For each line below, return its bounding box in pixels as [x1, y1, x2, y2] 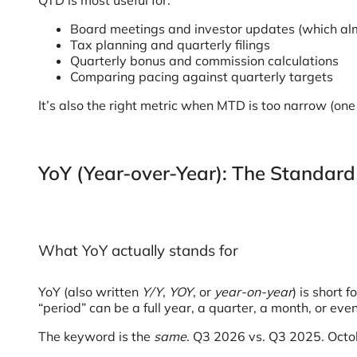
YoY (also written [38, 284, 142, 300]
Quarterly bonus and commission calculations [70, 53, 339, 69]
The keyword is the [38, 328, 154, 344]
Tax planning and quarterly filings [70, 37, 270, 53]
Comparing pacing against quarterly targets [70, 69, 333, 84]
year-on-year [214, 284, 292, 300]
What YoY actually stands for [38, 241, 238, 260]
